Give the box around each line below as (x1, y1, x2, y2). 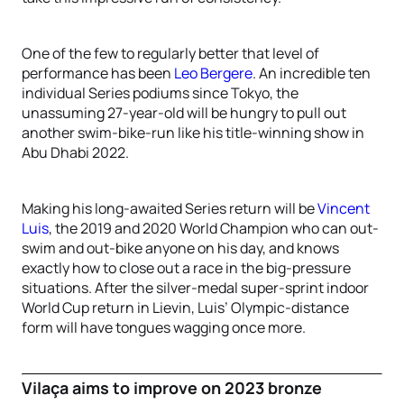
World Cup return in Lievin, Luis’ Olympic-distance (22, 298, 349, 317)
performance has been (22, 63, 174, 83)
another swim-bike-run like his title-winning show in (22, 123, 364, 142)
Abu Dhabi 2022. (22, 142, 129, 162)
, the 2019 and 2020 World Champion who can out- (49, 218, 379, 238)
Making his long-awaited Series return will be (22, 198, 317, 218)
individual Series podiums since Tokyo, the (22, 83, 298, 103)
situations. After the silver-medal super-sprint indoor (22, 278, 369, 298)
